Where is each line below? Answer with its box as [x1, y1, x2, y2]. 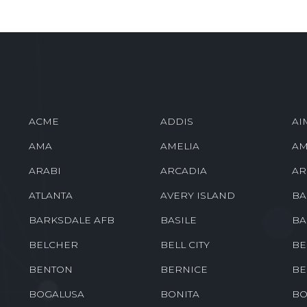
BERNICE [160, 263, 208, 275]
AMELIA [160, 140, 199, 151]
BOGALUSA [29, 288, 85, 299]
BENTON [29, 263, 73, 275]
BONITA [160, 288, 199, 299]
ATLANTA [29, 189, 73, 201]
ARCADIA [160, 164, 207, 176]
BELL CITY [160, 238, 210, 250]
